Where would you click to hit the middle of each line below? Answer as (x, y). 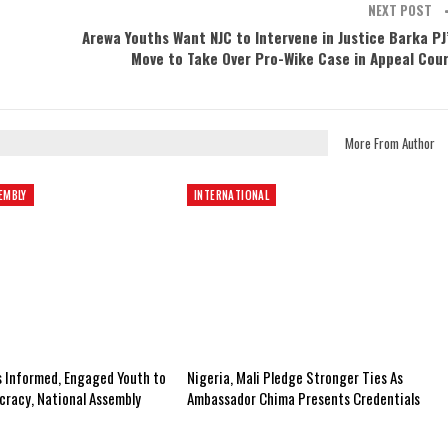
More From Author (390, 143)
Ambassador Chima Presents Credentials (303, 398)
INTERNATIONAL (231, 194)
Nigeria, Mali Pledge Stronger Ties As (294, 377)
